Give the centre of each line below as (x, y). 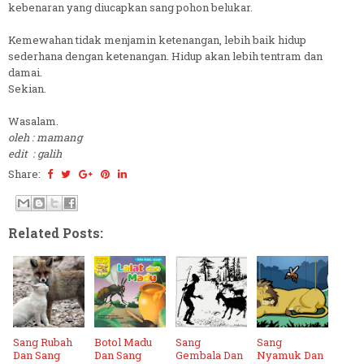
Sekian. (27, 88)
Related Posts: (56, 233)
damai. (25, 72)
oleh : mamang (45, 137)
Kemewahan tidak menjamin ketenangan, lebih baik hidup (157, 39)
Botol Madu (123, 342)
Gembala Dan (209, 355)
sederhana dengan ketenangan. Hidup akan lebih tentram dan (165, 56)
